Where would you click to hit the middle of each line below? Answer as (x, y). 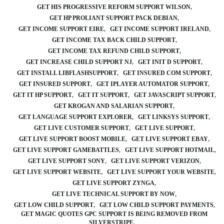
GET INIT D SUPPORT (169, 62)
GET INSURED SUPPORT (55, 84)
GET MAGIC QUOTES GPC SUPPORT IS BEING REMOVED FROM (114, 214)
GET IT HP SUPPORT (42, 95)
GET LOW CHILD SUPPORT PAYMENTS (156, 205)
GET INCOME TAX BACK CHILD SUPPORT (113, 40)
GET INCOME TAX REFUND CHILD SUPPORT (113, 51)
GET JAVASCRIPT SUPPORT (174, 95)
